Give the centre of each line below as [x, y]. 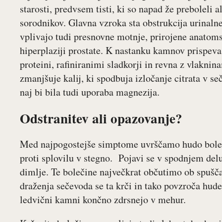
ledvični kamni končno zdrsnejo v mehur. [103, 199]
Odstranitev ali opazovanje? [101, 118]
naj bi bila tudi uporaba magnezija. [90, 92]
